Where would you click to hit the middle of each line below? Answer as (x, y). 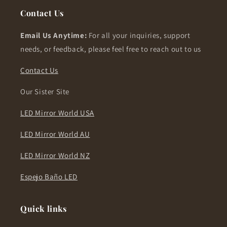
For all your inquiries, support (139, 35)
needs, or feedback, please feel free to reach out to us (111, 49)
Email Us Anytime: (54, 35)
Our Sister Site (45, 92)
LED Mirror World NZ (55, 156)
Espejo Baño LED (49, 177)
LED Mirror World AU (55, 134)
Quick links (44, 209)
